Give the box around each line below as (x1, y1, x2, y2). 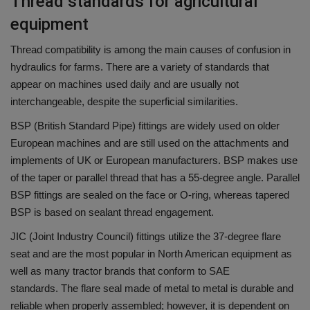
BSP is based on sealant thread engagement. (10, 206, 214, 219)
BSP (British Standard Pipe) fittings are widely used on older (10, 120, 280, 132)
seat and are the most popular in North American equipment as (10, 248, 292, 260)
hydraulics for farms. (10, 61, 103, 73)
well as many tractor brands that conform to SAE (10, 265, 230, 277)
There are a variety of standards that (106, 61, 269, 73)
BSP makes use (224, 154, 298, 167)
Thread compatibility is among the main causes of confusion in (10, 44, 291, 56)
